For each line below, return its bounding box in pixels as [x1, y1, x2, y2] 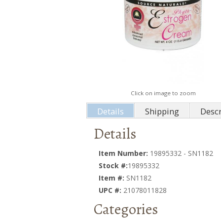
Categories [94, 199, 158, 219]
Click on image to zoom [130, 89, 196, 97]
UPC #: [99, 185, 123, 195]
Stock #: [99, 161, 128, 170]
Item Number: [99, 148, 150, 158]
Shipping [145, 106, 179, 117]
